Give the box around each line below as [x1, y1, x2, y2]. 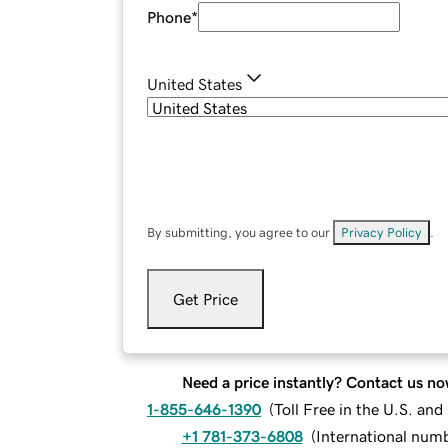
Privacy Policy [341, 226, 422, 240]
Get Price [173, 291, 238, 308]
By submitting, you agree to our [147, 226, 333, 240]
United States [147, 76, 242, 93]
